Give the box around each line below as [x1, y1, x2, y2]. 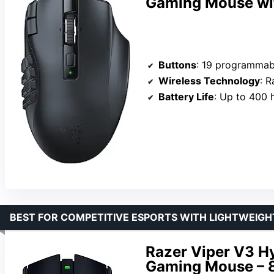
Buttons [158, 58, 196, 71]
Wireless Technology [158, 74, 260, 87]
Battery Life [158, 90, 214, 103]
